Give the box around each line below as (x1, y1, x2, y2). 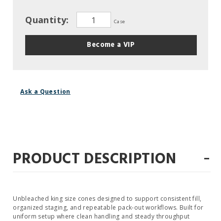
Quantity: (25, 13, 72, 26)
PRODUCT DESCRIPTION (13, 147, 177, 171)
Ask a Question (20, 87, 71, 96)
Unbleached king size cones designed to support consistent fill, (13, 194, 202, 203)
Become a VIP (87, 39, 135, 51)
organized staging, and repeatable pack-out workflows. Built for (13, 203, 204, 212)
